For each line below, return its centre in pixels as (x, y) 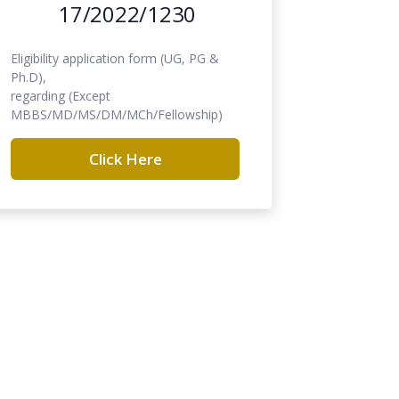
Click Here (125, 159)
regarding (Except (61, 95)
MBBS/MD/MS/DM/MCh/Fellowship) (117, 114)
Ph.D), (29, 77)
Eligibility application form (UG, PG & (115, 58)
